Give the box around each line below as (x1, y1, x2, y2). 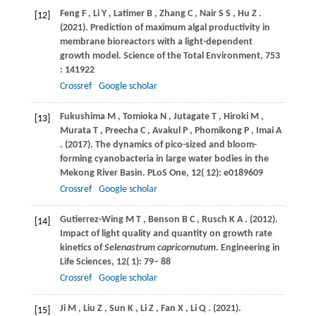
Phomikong (194, 125, 242, 136)
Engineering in (220, 242, 280, 253)
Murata (59, 125, 91, 136)
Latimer (113, 8, 145, 19)
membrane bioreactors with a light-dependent (59, 36, 253, 47)
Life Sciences (59, 256, 111, 267)
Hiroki (223, 111, 248, 122)
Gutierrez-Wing (59, 214, 123, 225)
